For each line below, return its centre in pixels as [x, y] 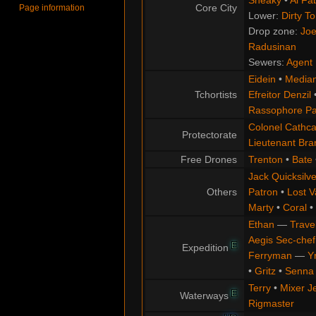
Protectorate [209, 135]
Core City [216, 8]
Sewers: [267, 62]
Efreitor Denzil [279, 95]
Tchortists [216, 95]
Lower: [265, 16]
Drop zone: [274, 31]
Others [222, 192]
